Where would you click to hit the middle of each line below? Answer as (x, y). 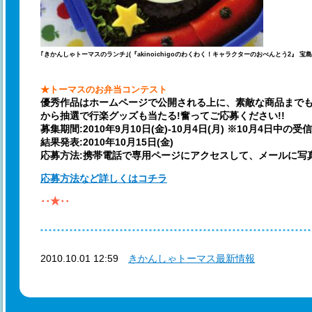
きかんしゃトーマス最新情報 (192, 258)
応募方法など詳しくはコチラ (104, 178)
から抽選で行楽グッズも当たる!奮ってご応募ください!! (163, 116)
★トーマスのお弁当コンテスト (104, 89)
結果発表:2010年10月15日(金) (107, 142)
